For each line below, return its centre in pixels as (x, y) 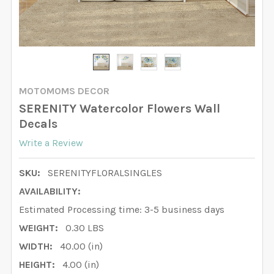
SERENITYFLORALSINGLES (105, 173)
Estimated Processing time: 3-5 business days (122, 210)
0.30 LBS (85, 228)
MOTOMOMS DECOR (64, 91)
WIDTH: (36, 246)
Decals (38, 124)
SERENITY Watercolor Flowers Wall (120, 109)
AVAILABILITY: (50, 191)
